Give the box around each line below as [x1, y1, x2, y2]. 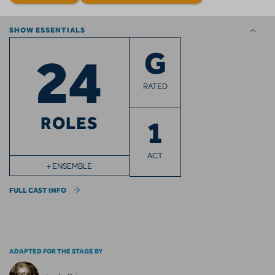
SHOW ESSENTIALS [9, 25, 85, 34]
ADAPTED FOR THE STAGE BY [9, 246, 103, 255]
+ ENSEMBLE [47, 160, 92, 171]
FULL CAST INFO [9, 185, 66, 195]
